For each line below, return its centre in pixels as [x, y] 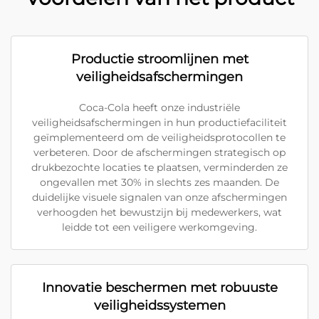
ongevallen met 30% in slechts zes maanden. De [159, 182]
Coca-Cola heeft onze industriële [159, 108]
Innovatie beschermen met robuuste [159, 288]
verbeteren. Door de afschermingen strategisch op [159, 152]
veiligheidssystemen [159, 305]
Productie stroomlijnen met [159, 59]
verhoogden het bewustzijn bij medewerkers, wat [159, 212]
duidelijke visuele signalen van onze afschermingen [159, 197]
